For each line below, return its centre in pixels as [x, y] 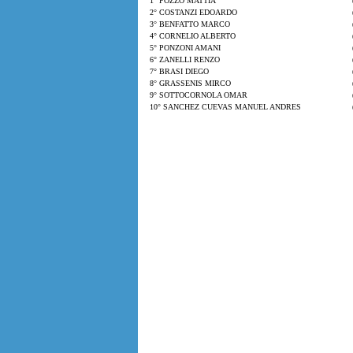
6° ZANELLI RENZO [184, 59]
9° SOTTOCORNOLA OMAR [198, 95]
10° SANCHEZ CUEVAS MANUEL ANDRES [225, 107]
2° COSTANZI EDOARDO [193, 12]
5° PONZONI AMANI [185, 48]
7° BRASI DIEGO [179, 71]
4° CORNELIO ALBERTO [192, 36]
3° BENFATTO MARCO [190, 24]
